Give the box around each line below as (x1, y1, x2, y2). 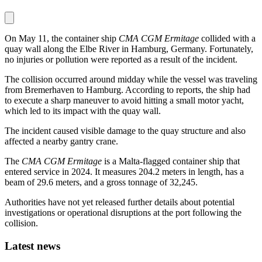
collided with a (199, 33, 256, 43)
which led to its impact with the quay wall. (5, 106, 161, 116)
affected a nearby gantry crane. (5, 136, 118, 146)
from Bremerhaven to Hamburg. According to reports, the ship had (5, 85, 250, 95)
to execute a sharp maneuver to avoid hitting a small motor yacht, (5, 95, 244, 105)
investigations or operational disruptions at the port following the (5, 208, 242, 218)
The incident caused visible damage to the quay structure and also (5, 126, 246, 136)
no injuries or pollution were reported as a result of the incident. (5, 54, 237, 64)
